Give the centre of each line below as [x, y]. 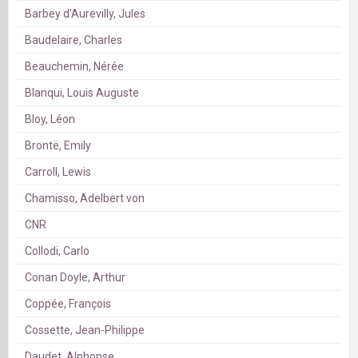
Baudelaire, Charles [74, 40]
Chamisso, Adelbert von [85, 199]
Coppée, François [68, 304]
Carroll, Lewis [58, 172]
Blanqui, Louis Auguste [82, 93]
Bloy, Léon [50, 119]
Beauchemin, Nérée [74, 67]
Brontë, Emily [58, 146]
